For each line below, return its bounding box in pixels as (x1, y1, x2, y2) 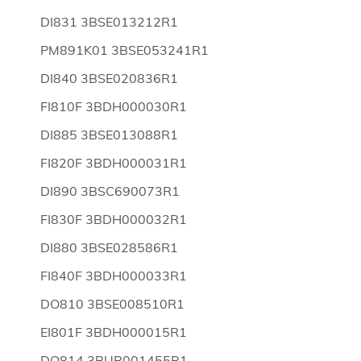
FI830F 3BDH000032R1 (40, 211, 187, 227)
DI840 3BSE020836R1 (40, 70, 178, 86)
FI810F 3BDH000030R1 (40, 98, 187, 114)
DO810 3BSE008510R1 (40, 296, 185, 312)
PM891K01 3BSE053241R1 (40, 42, 209, 58)
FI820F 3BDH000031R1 (40, 155, 187, 171)
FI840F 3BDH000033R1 (40, 268, 187, 284)
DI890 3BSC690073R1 (40, 183, 180, 199)
